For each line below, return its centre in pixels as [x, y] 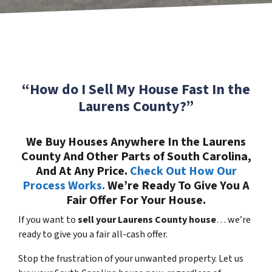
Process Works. [64, 185]
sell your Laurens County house [146, 219]
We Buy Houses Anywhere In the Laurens [136, 142]
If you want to [47, 219]
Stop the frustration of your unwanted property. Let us [131, 258]
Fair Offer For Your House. [136, 200]
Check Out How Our [183, 171]
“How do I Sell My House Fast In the [136, 89]
